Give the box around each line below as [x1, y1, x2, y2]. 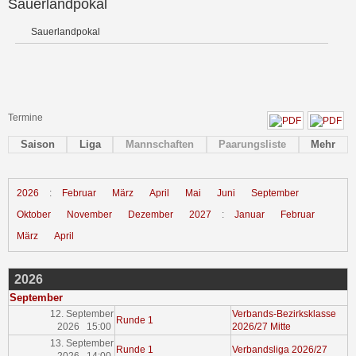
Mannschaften [126, 138, 194, 151]
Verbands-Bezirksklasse [232, 308, 337, 320]
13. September [49, 338, 114, 350]
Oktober [17, 209, 51, 221]
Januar [234, 209, 265, 221]
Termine [8, 112, 43, 124]
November [67, 209, 112, 221]
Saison [20, 138, 55, 151]
